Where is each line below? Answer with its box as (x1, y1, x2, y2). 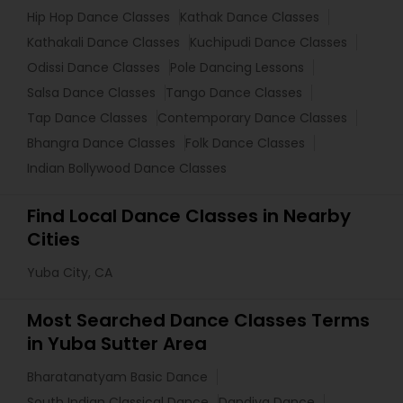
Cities (27, 227, 80, 253)
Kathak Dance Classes (180, 8, 319, 27)
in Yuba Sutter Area (27, 331, 207, 357)
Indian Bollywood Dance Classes (27, 159, 227, 178)
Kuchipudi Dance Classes (190, 33, 347, 52)
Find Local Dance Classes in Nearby (27, 203, 351, 229)
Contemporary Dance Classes (157, 109, 347, 128)
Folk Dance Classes (185, 134, 305, 153)
